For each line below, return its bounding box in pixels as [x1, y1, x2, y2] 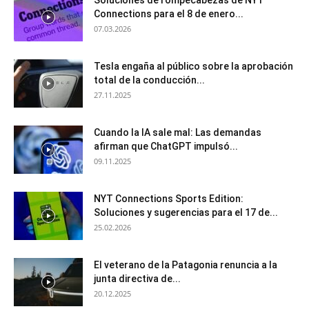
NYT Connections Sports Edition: [94, 192, 243, 204]
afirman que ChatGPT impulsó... [94, 140, 238, 152]
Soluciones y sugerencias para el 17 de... [94, 206, 278, 218]
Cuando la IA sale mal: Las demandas [94, 126, 261, 138]
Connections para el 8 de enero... [94, 8, 243, 19]
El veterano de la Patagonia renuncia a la [94, 259, 277, 270]
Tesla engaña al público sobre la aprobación [94, 60, 293, 72]
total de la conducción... [94, 74, 205, 86]
